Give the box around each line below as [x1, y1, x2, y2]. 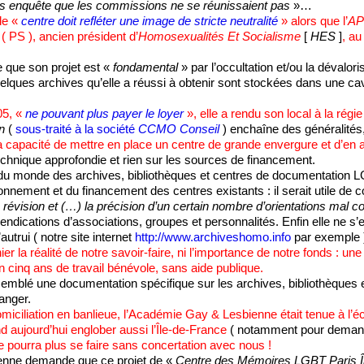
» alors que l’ [277, 15, 348, 28]
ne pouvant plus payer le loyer [24, 107, 184, 121]
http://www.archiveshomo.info [134, 231, 291, 245]
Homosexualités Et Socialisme [137, 30, 301, 44]
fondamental [112, 61, 178, 75]
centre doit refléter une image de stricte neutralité [20, 15, 278, 28]
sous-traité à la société [15, 123, 138, 136]
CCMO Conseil [137, 123, 219, 136]
